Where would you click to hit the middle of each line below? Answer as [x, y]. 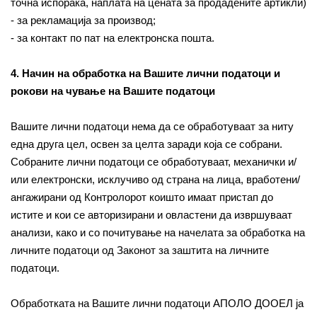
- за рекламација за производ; [83, 20]
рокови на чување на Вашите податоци [113, 91]
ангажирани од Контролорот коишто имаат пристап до [142, 197]
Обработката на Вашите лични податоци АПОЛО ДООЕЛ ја [157, 303]
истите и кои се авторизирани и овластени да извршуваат [151, 215]
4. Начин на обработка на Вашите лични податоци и [145, 73]
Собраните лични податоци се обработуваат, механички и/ [154, 162]
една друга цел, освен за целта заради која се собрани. [146, 144]
